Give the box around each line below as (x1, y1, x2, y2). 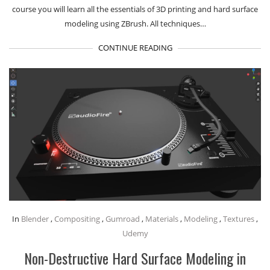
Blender (21, 213, 49, 225)
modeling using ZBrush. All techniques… (64, 17, 206, 29)
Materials (145, 213, 178, 225)
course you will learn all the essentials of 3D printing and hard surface (12, 3, 258, 14)
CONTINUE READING (98, 42, 172, 53)
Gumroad (105, 213, 140, 225)
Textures (223, 213, 254, 225)
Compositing (54, 213, 100, 225)
